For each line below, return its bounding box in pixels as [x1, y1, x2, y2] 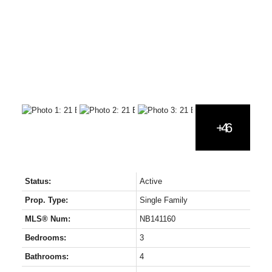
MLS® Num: [24, 214, 70, 224]
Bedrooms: [24, 233, 66, 243]
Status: [24, 177, 51, 186]
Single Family [139, 195, 188, 205]
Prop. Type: [24, 195, 68, 205]
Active [139, 177, 162, 186]
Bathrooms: [24, 252, 69, 262]
